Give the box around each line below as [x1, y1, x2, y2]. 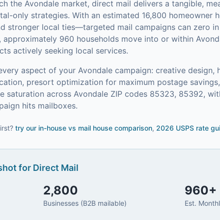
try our [15, 124, 38, 132]
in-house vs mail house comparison [38, 124, 152, 132]
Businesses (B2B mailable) [43, 199, 127, 207]
